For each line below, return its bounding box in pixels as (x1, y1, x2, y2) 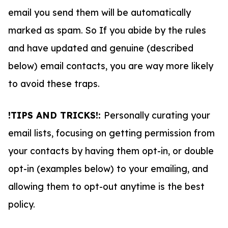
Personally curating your (104, 109, 210, 121)
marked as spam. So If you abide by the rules (8, 24, 206, 36)
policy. (8, 198, 38, 210)
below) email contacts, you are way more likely (8, 60, 213, 72)
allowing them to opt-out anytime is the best (8, 180, 205, 192)
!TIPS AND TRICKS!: (8, 109, 104, 121)
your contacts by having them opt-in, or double (8, 145, 214, 156)
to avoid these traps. (8, 78, 102, 90)
